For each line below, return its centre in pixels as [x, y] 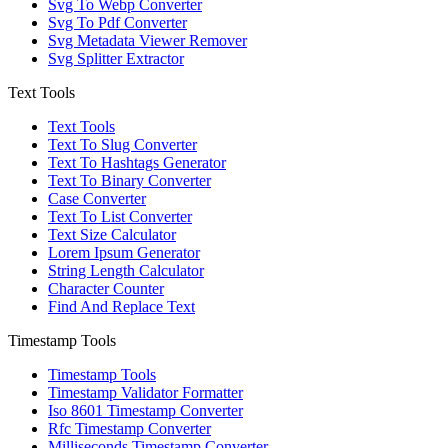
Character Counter [106, 288]
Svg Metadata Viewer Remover [147, 40]
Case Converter [97, 198]
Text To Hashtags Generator [137, 162]
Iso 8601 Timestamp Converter [145, 410]
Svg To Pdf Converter [117, 22]
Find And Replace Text [121, 306]
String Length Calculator [126, 270]
